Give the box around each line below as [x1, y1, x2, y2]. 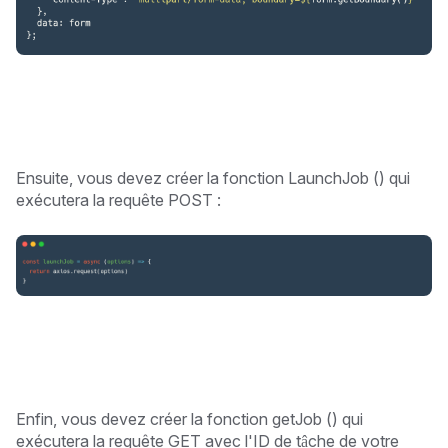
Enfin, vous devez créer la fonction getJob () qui [16, 409, 363, 430]
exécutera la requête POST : [16, 189, 221, 210]
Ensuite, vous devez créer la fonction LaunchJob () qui [16, 167, 410, 188]
